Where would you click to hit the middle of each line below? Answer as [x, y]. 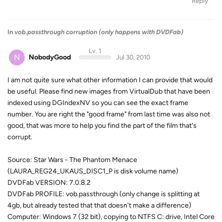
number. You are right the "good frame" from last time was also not [109, 114]
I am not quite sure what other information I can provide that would [110, 80]
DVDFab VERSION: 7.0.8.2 [49, 183]
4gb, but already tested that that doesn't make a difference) [99, 205]
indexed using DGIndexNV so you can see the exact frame [98, 103]
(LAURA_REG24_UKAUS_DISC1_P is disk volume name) [93, 171]
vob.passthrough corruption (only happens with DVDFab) [99, 32]
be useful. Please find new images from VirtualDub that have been [109, 91]
